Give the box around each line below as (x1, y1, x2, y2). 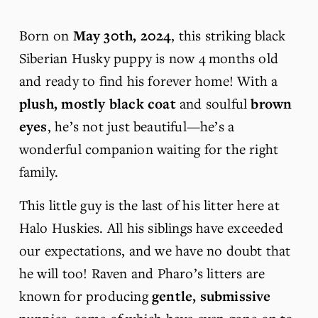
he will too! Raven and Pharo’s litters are (18, 263, 265, 282)
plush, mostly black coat (18, 94, 176, 113)
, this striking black (171, 26, 286, 44)
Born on (18, 26, 73, 44)
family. (18, 162, 59, 180)
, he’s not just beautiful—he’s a (47, 116, 235, 135)
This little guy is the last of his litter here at (18, 195, 280, 214)
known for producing (18, 286, 152, 305)
